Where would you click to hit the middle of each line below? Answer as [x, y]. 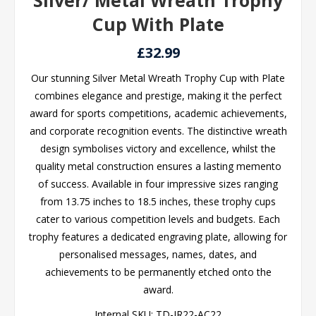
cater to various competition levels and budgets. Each [158, 219]
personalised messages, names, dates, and [158, 254]
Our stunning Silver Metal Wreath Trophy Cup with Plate [158, 78]
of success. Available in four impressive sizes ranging [158, 184]
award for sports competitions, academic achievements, [158, 113]
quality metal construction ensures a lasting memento [158, 166]
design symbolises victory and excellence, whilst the [158, 148]
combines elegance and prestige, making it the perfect [158, 96]
